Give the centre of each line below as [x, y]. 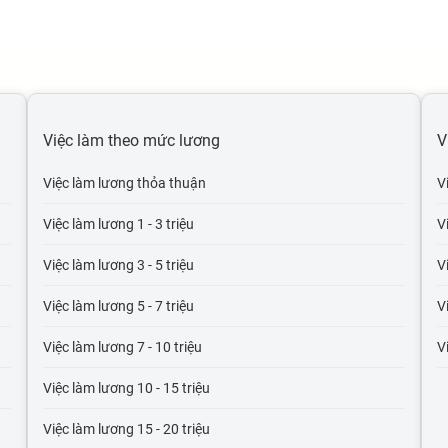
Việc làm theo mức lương [132, 140]
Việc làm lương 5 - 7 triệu [119, 306]
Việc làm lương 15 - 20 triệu [127, 429]
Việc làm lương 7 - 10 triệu [123, 347]
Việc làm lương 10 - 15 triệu [127, 388]
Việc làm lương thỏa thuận [125, 183]
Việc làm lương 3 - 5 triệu [119, 265]
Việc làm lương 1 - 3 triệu [119, 224]
